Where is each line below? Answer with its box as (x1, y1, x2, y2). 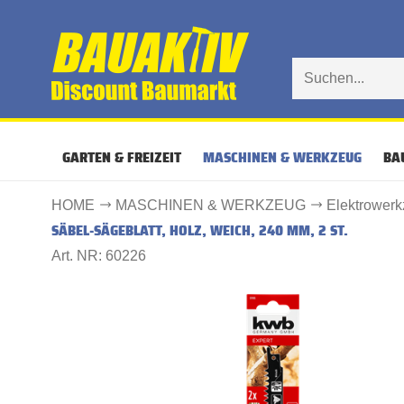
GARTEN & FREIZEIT (62, 146, 181, 169)
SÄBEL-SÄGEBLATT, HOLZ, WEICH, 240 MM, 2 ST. (51, 219, 348, 242)
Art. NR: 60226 (51, 248, 146, 263)
